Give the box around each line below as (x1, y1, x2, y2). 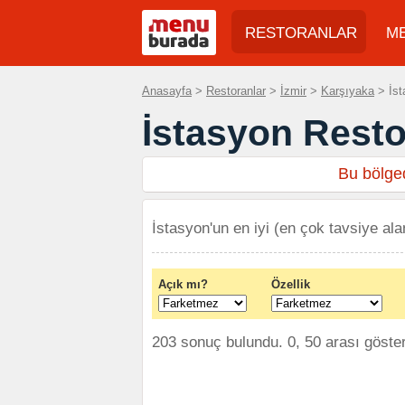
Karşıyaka (321, 84, 374, 98)
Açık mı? (158, 278, 208, 291)
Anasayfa (142, 84, 192, 98)
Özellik (271, 278, 310, 291)
